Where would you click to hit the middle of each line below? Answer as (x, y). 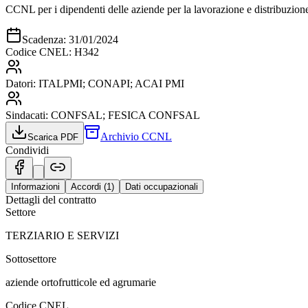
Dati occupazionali (162, 186)
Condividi (27, 150)
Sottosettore (31, 258)
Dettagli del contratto (51, 199)
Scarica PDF (53, 137)
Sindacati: (28, 115)
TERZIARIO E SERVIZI (62, 235)
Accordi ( (89, 186)
